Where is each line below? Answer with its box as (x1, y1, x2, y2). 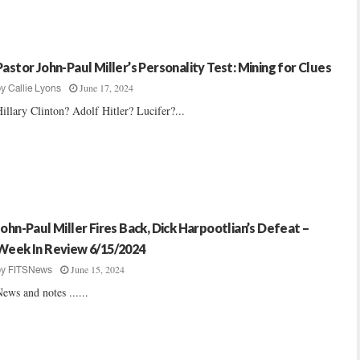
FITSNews (8, 264, 52, 276)
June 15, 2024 (71, 263, 125, 276)
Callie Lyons (8, 83, 61, 94)
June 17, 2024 (80, 81, 133, 94)
